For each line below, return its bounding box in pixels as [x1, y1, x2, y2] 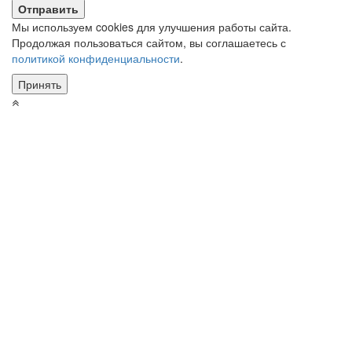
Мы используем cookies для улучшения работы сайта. [12, 18, 291, 35]
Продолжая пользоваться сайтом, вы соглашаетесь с [12, 34, 286, 50]
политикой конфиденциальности [12, 49, 180, 66]
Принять [18, 75, 61, 92]
